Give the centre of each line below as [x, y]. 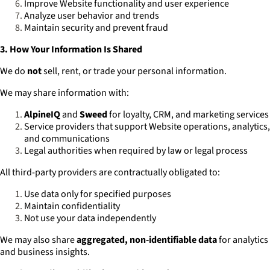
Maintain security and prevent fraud [96, 28]
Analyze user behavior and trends [92, 16]
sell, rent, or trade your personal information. [135, 71]
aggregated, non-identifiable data [147, 240]
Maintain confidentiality [72, 206]
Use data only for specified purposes [98, 194]
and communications [67, 139]
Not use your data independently [90, 218]
